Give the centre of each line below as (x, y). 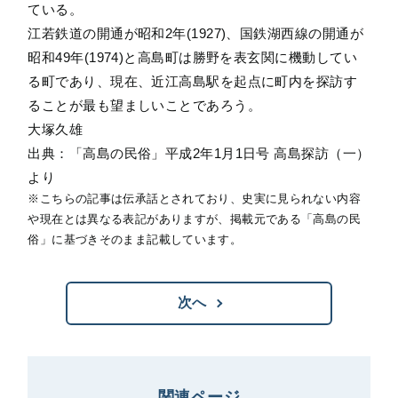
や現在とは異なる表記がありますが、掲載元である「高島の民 (194, 219)
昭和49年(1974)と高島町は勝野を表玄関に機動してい (192, 57)
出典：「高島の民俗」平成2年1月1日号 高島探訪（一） (199, 153)
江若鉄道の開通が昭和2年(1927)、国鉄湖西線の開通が (195, 33)
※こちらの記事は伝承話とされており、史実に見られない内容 (194, 199)
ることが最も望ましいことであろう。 (145, 105)
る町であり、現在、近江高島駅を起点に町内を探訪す (193, 81)
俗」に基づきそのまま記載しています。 (135, 240)
